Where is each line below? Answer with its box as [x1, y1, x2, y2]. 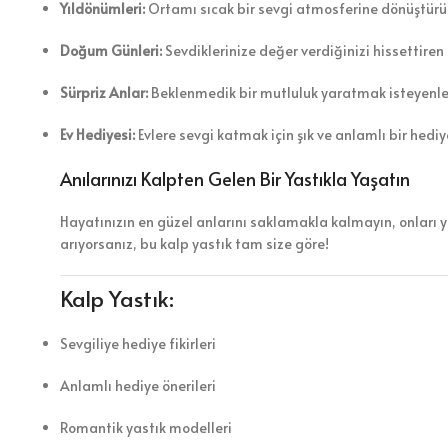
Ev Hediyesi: [60, 124, 135, 144]
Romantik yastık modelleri [60, 417, 232, 437]
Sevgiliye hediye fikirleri [60, 333, 216, 353]
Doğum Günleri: [60, 40, 162, 60]
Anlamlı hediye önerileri [60, 375, 216, 395]
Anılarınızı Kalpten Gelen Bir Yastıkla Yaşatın [60, 165, 410, 191]
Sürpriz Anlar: [60, 82, 148, 102]
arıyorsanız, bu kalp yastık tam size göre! [60, 233, 329, 253]
